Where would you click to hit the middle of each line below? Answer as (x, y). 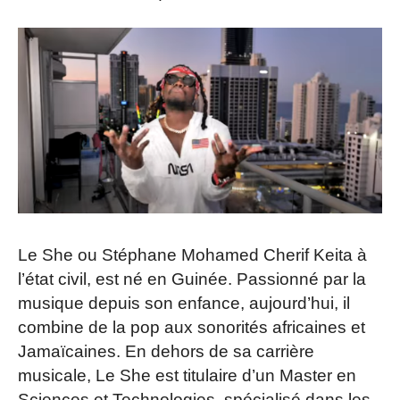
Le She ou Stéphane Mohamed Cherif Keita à (192, 254)
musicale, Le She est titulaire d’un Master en (187, 375)
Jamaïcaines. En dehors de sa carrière (166, 351)
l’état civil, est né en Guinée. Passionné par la (192, 279)
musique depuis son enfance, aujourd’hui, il (184, 303)
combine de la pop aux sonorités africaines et (192, 327)
